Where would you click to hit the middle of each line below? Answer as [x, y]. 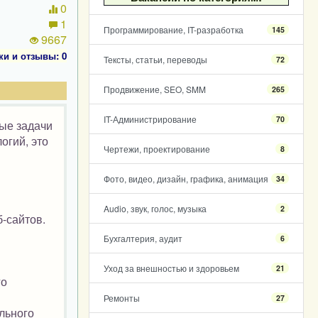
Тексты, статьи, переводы [155, 59]
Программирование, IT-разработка [173, 29]
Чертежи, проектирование [157, 149]
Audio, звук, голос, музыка [155, 208]
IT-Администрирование [150, 119]
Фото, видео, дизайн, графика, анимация [186, 179]
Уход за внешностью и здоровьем [171, 268]
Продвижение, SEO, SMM [154, 89]
